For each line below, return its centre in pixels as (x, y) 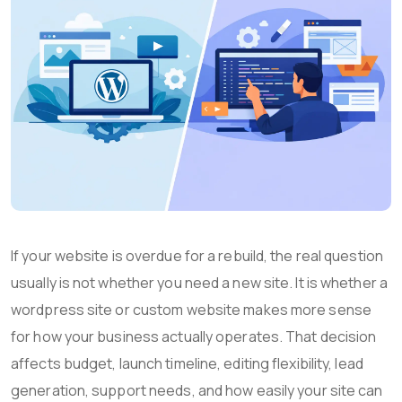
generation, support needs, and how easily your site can (197, 390)
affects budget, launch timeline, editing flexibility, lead (187, 363)
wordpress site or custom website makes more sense (191, 309)
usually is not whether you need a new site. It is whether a (199, 282)
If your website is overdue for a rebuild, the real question (197, 255)
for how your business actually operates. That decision (194, 336)
